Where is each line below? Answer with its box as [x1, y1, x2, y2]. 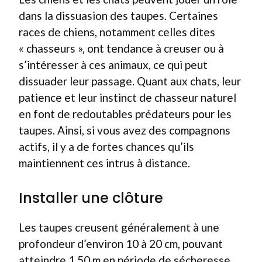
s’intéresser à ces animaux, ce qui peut [19, 58, 208, 71]
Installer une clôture [19, 188, 163, 208]
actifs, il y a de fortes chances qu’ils [19, 140, 194, 153]
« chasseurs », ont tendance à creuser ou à [19, 42, 224, 55]
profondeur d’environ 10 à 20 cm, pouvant [19, 236, 223, 250]
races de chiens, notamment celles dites [19, 25, 215, 39]
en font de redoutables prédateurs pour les [19, 107, 232, 120]
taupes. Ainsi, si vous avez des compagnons [19, 123, 230, 137]
